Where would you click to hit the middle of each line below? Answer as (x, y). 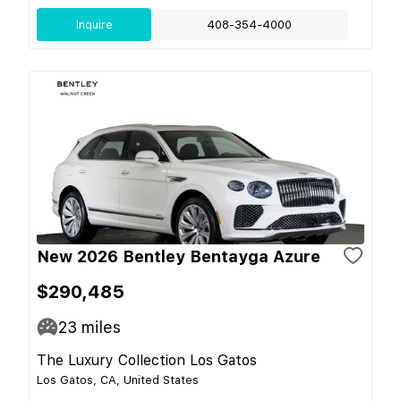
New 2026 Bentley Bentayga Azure (179, 256)
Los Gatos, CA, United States (118, 380)
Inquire (94, 24)
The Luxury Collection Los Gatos (147, 360)
